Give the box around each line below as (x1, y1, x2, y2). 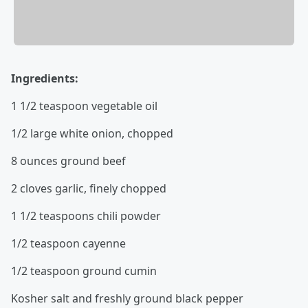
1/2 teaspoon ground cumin (11, 263, 157, 278)
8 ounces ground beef (11, 153, 126, 168)
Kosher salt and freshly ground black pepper (11, 290, 243, 306)
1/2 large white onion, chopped (11, 125, 173, 141)
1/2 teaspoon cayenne (11, 235, 126, 251)
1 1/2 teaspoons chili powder (11, 208, 161, 223)
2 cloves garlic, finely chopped (11, 180, 166, 196)
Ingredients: (11, 70, 78, 86)
